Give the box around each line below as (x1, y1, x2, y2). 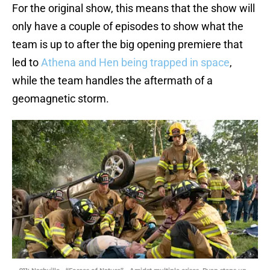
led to (12, 56, 41, 69)
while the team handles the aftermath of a (12, 74, 213, 87)
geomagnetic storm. (12, 92, 109, 105)
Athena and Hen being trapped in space (41, 56, 230, 69)
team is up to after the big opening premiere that (12, 38, 243, 51)
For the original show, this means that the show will (12, 2, 255, 15)
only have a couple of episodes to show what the (12, 20, 243, 33)
